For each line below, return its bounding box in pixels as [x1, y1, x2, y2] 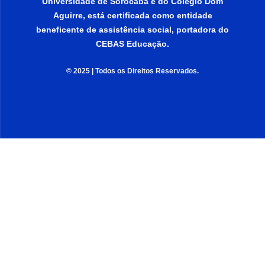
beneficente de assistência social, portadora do [36, 25, 229, 34]
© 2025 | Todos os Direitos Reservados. [66, 67, 199, 75]
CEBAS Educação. [96, 39, 169, 49]
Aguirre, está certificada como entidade [53, 11, 212, 20]
